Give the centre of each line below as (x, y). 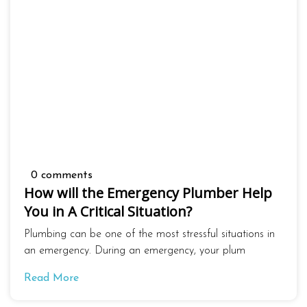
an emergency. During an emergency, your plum (135, 250)
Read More (51, 278)
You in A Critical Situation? (108, 211)
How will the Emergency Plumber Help (148, 193)
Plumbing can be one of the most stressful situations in (149, 234)
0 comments (58, 175)
